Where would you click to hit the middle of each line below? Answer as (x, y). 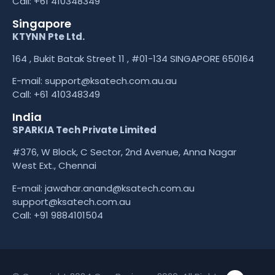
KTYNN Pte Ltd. (48, 36)
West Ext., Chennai (54, 166)
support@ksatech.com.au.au (111, 81)
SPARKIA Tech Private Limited (84, 130)
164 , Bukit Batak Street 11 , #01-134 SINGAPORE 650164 (133, 59)
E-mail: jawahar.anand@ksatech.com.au (103, 188)
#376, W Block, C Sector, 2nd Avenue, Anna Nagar (124, 152)
